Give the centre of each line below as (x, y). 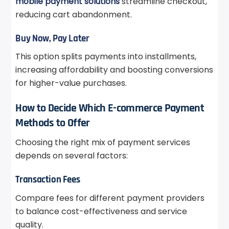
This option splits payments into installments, (106, 57)
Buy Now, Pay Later (52, 38)
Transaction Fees (48, 180)
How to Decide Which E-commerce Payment (110, 108)
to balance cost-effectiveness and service (101, 211)
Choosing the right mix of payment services (103, 143)
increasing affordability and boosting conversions (114, 70)
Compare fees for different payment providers (110, 198)
